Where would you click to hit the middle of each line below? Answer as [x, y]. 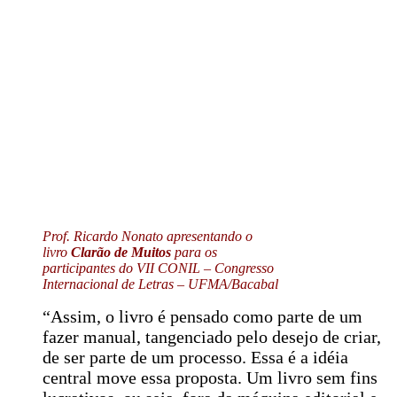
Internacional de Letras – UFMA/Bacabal [160, 284]
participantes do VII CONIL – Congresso [158, 268]
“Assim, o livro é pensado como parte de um [202, 316]
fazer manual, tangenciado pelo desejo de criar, [212, 336]
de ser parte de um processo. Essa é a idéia [195, 357]
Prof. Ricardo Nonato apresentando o [148, 236]
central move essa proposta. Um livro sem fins [210, 377]
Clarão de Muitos [121, 252]
